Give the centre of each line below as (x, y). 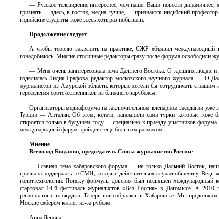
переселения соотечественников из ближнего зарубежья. (88, 93)
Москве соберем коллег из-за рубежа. (66, 203)
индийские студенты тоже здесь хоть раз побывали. (82, 20)
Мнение (40, 144)
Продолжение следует (58, 34)
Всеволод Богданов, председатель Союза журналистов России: (111, 152)
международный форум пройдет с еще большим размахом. (92, 130)
